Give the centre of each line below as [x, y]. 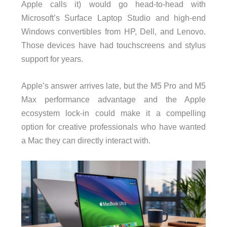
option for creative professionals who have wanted [113, 127]
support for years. [52, 59]
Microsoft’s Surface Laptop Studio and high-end [113, 17]
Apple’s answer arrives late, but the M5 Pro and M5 [113, 86]
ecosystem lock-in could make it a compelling [113, 113]
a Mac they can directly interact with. [86, 141]
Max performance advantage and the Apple [113, 100]
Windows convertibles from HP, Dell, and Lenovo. [113, 31]
